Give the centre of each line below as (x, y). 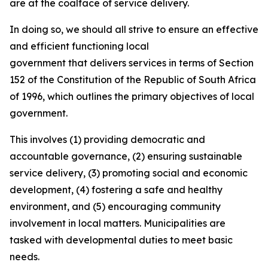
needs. (26, 257)
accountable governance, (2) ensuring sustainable (126, 156)
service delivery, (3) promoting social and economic (129, 173)
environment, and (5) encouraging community (115, 206)
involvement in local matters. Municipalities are (118, 223)
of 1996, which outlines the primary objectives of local (132, 96)
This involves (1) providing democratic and (107, 139)
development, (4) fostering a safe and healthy (116, 190)
